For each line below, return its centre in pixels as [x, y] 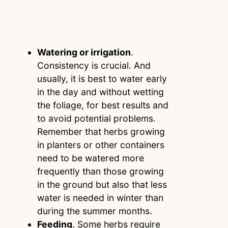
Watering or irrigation [84, 52]
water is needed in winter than [100, 198]
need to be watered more [90, 158]
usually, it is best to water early [102, 79]
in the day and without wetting [100, 92]
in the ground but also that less [102, 185]
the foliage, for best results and [103, 105]
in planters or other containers [101, 145]
